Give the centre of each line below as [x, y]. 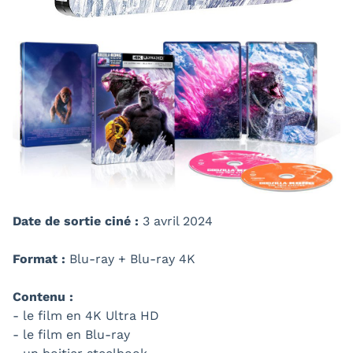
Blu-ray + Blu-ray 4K [130, 258]
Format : [39, 258]
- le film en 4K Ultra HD [86, 315]
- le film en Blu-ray [71, 334]
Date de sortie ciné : [76, 221]
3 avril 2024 [176, 221]
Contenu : [43, 296]
